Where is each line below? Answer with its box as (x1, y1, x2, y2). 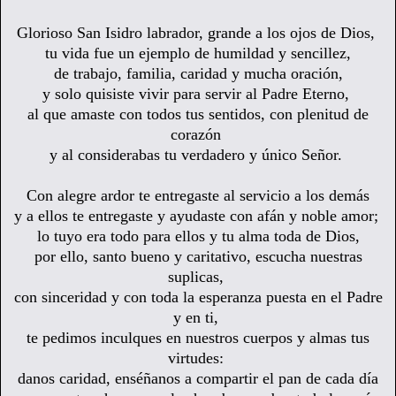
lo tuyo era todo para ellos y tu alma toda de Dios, (36, 226, 360, 245)
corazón (171, 125, 225, 143)
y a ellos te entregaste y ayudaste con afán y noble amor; (13, 206, 383, 225)
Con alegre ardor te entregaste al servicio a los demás (27, 186, 369, 204)
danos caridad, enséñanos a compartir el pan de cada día (18, 369, 378, 387)
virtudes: (168, 348, 228, 367)
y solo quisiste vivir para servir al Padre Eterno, (42, 84, 354, 103)
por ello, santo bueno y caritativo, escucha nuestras (34, 247, 362, 265)
